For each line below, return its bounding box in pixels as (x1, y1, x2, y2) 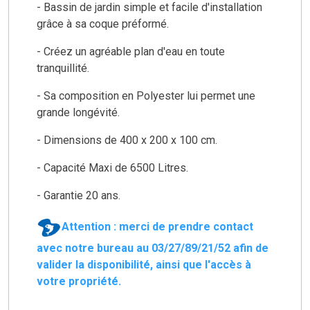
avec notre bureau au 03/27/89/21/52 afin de (37, 241, 268, 255)
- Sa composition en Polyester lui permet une (37, 89, 255, 102)
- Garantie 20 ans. (37, 188, 123, 202)
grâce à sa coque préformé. (37, 17, 172, 30)
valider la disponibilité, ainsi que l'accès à (37, 257, 251, 271)
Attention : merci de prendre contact (62, 219, 253, 233)
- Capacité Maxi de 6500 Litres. (37, 161, 191, 174)
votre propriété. (37, 274, 121, 288)
